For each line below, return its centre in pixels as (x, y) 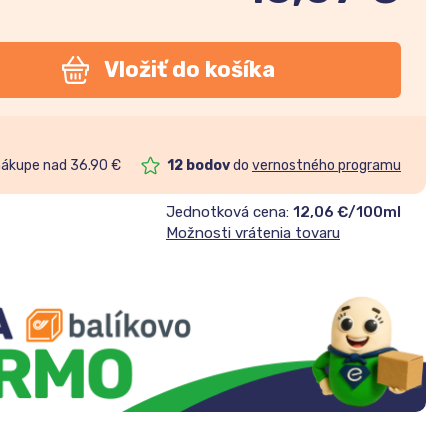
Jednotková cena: (229, 211)
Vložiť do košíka (190, 70)
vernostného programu (326, 165)
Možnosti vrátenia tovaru (252, 232)
